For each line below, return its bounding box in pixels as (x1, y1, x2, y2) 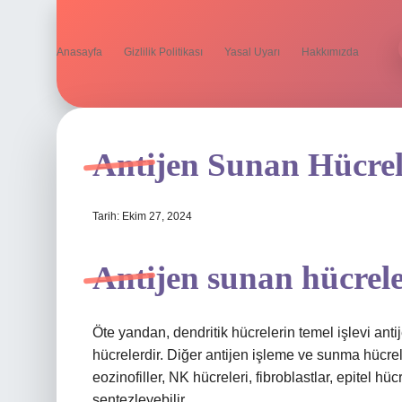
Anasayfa (57, 46, 102, 58)
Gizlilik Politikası (124, 46, 203, 58)
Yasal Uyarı (224, 46, 280, 58)
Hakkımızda (301, 46, 359, 58)
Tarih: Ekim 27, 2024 (92, 210, 192, 223)
